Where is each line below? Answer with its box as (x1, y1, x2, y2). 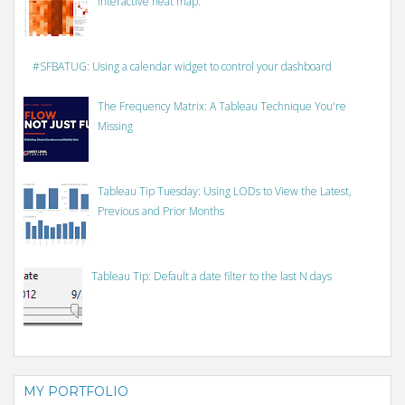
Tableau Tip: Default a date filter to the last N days (90, 268, 332, 284)
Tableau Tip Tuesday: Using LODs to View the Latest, (97, 183, 352, 199)
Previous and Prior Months (97, 202, 224, 219)
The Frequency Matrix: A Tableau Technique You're (97, 99, 346, 115)
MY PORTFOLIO (24, 382, 128, 400)
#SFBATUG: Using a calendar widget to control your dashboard (32, 59, 332, 75)
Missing (97, 118, 133, 135)
